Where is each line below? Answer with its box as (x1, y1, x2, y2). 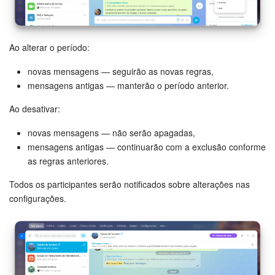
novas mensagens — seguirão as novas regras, (28, 64, 214, 77)
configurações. (9, 192, 66, 204)
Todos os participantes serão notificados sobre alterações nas (9, 177, 250, 190)
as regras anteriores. (28, 154, 109, 167)
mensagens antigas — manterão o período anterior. (28, 79, 229, 91)
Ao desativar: (9, 102, 60, 115)
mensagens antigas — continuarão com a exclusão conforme (28, 140, 266, 153)
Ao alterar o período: (9, 41, 90, 53)
